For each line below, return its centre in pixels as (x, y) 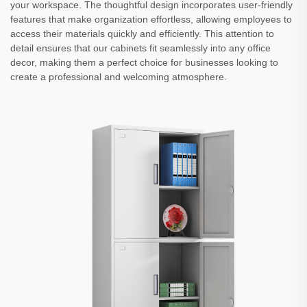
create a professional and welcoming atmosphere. (119, 77)
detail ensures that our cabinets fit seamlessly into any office (140, 48)
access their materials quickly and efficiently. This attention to (142, 34)
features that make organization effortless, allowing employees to (151, 20)
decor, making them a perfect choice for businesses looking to (144, 63)
